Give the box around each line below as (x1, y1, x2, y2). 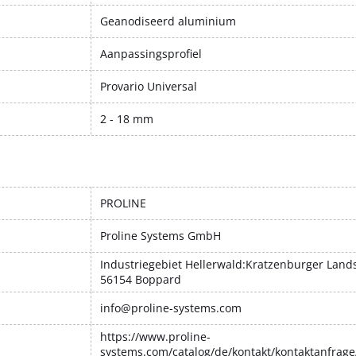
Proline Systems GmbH (100, 227, 221, 243)
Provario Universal (100, 78, 197, 94)
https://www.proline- (100, 328, 211, 344)
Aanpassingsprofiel (100, 45, 202, 61)
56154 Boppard (100, 271, 181, 287)
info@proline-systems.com (100, 300, 242, 315)
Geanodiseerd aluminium (100, 13, 236, 29)
